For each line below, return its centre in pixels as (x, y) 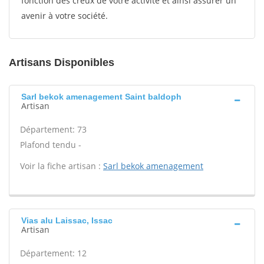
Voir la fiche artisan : (62, 166)
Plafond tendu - (51, 145)
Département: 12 (53, 253)
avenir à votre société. (65, 16)
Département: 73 (53, 129)
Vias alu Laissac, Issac (67, 220)
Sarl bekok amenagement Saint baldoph (101, 97)
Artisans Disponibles (62, 62)
